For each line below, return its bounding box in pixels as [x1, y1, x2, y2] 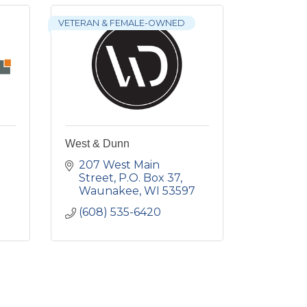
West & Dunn [64, 137, 130, 149]
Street [78, 171, 114, 184]
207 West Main [78, 158, 160, 171]
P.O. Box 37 [118, 171, 180, 184]
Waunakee [78, 184, 139, 197]
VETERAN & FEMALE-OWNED [58, 17, 185, 28]
